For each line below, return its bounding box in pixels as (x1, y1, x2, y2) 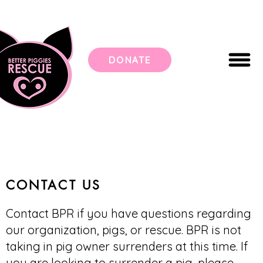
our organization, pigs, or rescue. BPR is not (5, 222, 241, 238)
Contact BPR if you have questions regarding (5, 206, 251, 221)
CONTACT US (5, 177, 102, 194)
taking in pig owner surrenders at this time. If (5, 239, 248, 254)
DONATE (108, 54, 151, 66)
